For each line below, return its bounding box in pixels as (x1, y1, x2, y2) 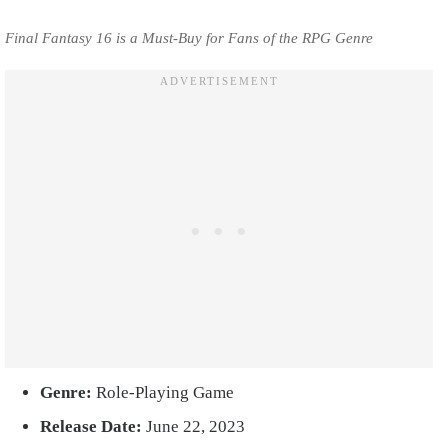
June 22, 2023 (146, 416, 245, 436)
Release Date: (40, 416, 146, 436)
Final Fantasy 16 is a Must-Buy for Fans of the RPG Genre (5, 29, 377, 46)
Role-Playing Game (92, 382, 234, 402)
